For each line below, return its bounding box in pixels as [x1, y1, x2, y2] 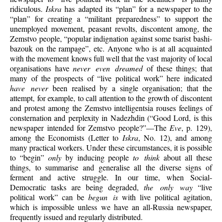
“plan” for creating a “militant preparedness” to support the [10, 13, 212, 24]
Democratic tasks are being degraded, [10, 181, 144, 192]
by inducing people [61, 152, 133, 163]
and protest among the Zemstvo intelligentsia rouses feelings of [10, 102, 212, 113]
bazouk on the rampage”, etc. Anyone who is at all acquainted [10, 43, 212, 54]
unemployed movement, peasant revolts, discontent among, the [10, 23, 212, 34]
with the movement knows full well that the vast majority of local [10, 53, 212, 63]
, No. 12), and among [138, 132, 212, 143]
